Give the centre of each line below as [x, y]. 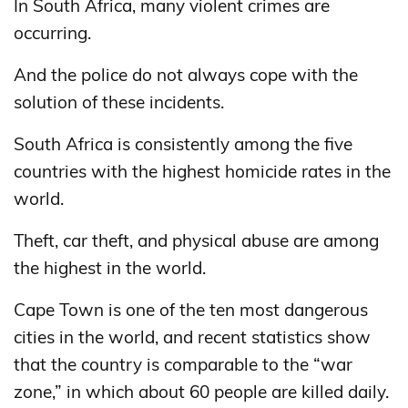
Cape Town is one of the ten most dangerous [191, 309]
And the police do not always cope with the [186, 74]
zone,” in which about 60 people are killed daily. [201, 391]
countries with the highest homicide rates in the [202, 171]
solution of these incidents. [119, 102]
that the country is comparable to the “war [183, 364]
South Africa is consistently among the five [183, 143]
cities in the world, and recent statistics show [192, 337]
